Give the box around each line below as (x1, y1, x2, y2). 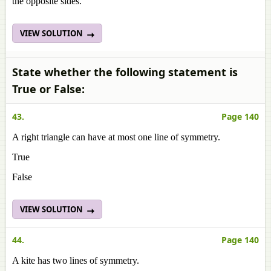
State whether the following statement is (12, 65, 238, 79)
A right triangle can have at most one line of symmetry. (12, 132, 220, 142)
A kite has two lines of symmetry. (12, 255, 139, 266)
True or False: (12, 82, 85, 96)
